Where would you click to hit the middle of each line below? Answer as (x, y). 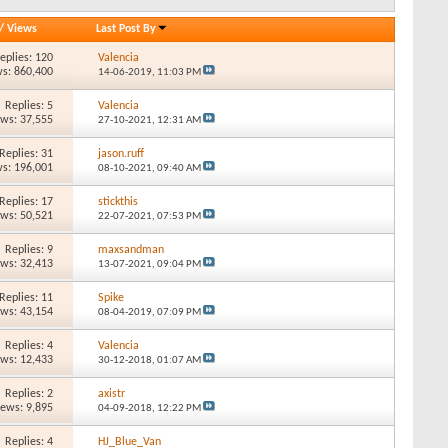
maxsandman (130, 249)
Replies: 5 (29, 105)
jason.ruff (120, 153)
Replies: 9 (29, 249)
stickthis (117, 201)
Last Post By (126, 28)
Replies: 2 (29, 393)
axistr (111, 393)
